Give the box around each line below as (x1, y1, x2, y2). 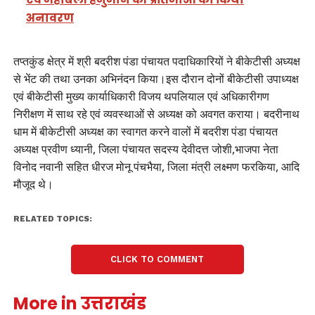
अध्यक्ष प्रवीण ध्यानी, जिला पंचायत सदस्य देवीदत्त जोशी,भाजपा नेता (13, 141, 278, 157)
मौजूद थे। (13, 176, 53, 192)
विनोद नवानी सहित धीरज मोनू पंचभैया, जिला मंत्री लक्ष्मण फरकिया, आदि (13, 158, 300, 174)
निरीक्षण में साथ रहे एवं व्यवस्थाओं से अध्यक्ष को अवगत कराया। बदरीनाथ (13, 105, 300, 122)
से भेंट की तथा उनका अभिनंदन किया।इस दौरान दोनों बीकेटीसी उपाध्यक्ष (13, 70, 299, 86)
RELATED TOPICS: (13, 214, 92, 224)
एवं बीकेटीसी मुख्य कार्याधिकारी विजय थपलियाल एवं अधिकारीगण (13, 88, 269, 104)
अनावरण (26, 10, 75, 27)
